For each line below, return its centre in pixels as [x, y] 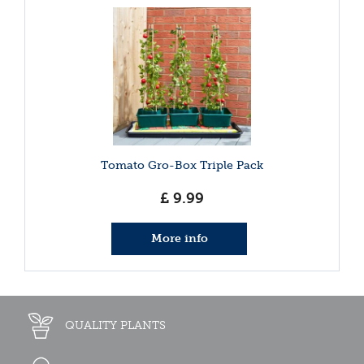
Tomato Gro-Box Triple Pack [182, 165]
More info [179, 238]
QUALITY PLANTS [115, 325]
